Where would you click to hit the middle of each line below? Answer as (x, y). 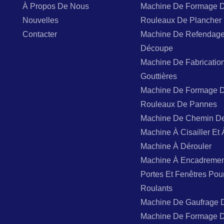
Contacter (40, 34)
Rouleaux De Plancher (181, 20)
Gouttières (159, 76)
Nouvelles (41, 20)
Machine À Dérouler (176, 146)
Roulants (157, 188)
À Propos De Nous (56, 6)
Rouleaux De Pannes (179, 104)
